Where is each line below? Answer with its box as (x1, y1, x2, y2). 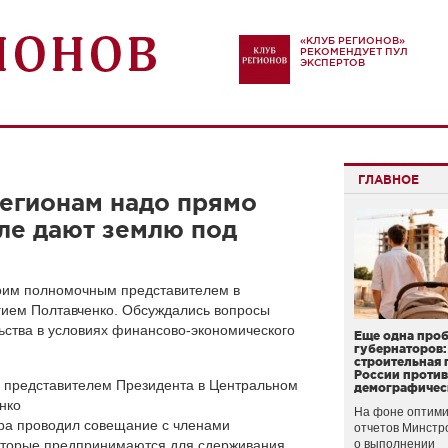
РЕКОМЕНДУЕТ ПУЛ (300, 46, 408, 57)
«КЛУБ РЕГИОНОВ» (300, 35, 405, 46)
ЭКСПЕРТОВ (300, 57, 365, 68)
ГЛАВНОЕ (358, 173, 419, 186)
